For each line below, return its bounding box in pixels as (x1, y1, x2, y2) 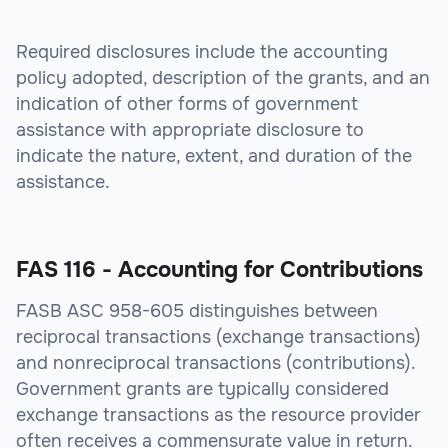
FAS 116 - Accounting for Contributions (16, 256, 423, 285)
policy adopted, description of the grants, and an (16, 67, 430, 90)
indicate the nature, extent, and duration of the (16, 145, 412, 168)
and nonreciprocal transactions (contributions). (16, 352, 415, 375)
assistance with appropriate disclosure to (16, 119, 364, 142)
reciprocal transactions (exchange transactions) (16, 326, 421, 349)
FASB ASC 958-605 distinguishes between (16, 300, 378, 323)
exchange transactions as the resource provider (16, 404, 421, 427)
